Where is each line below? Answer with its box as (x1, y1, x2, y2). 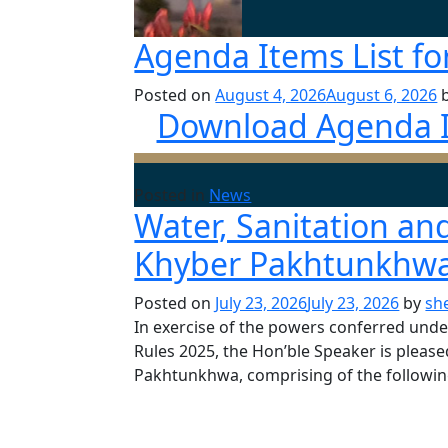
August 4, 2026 (215, 84, 327, 106)
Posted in (134, 184, 210, 206)
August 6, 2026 (326, 84, 438, 106)
